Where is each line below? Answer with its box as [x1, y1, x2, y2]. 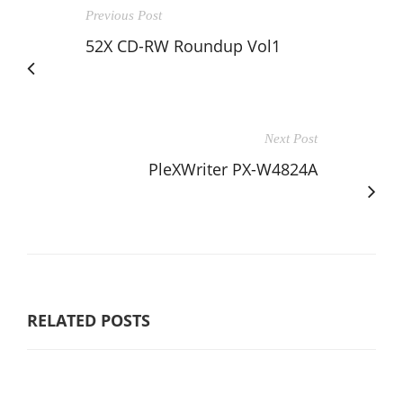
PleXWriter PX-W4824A [148, 158, 318, 181]
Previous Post [85, 8, 162, 23]
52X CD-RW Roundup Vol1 [85, 35, 281, 58]
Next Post [264, 131, 318, 147]
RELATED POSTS [27, 309, 150, 332]
